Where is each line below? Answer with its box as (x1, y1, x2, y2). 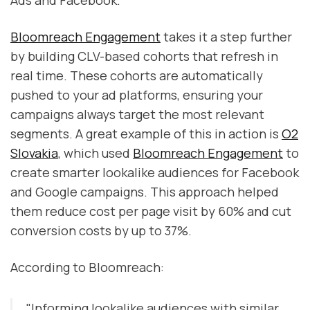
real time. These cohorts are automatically (10, 67, 263, 84)
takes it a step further (161, 28, 292, 46)
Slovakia (10, 145, 58, 162)
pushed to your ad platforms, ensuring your (10, 86, 263, 104)
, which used (58, 145, 133, 162)
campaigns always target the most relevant (10, 106, 264, 123)
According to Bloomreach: (10, 259, 164, 276)
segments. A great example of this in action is (10, 125, 282, 143)
